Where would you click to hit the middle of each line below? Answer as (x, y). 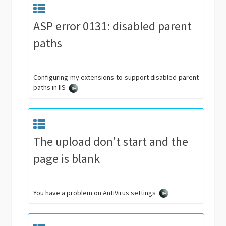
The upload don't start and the (111, 141)
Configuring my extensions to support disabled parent (116, 77)
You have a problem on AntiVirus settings (95, 192)
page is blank (67, 158)
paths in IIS (50, 88)
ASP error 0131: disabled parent (113, 26)
